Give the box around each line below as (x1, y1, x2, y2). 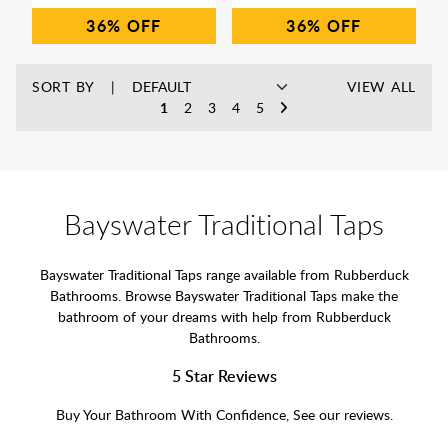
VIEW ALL (347, 77, 416, 96)
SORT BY (32, 77, 95, 96)
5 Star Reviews (171, 364, 277, 387)
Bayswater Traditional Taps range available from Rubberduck (39, 264, 409, 284)
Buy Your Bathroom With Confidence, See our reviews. (55, 404, 393, 424)
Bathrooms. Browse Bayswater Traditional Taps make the (50, 285, 398, 305)
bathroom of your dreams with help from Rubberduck (57, 306, 391, 326)
